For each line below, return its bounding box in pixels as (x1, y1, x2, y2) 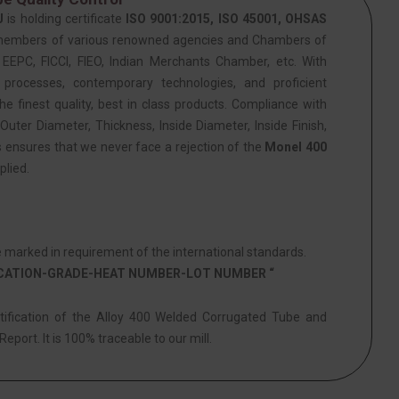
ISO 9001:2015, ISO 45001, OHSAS (126, 11, 328, 26)
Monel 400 (265, 139, 328, 154)
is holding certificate (4, 11, 126, 26)
